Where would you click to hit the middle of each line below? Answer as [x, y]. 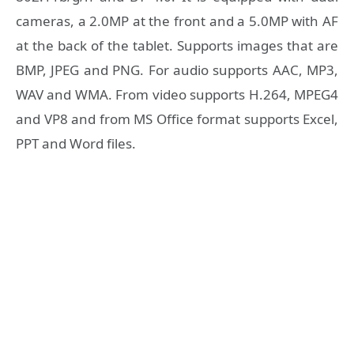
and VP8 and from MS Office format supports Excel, [177, 119]
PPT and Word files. [76, 144]
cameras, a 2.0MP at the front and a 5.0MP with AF [177, 21]
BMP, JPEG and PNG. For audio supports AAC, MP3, [177, 70]
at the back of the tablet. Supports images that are [177, 46]
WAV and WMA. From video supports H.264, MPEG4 [177, 95]
